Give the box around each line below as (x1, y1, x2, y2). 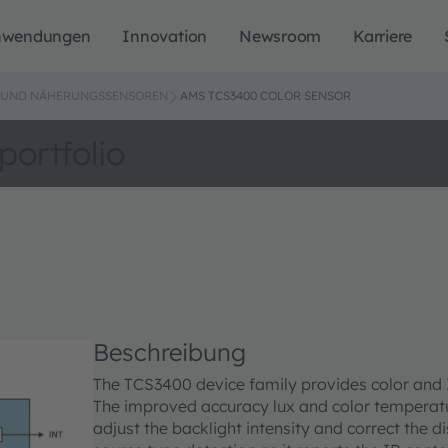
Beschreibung (93, 337, 246, 367)
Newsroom (239, 26, 322, 46)
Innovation (122, 26, 208, 46)
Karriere (353, 26, 413, 46)
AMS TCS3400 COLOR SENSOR (180, 88, 351, 103)
